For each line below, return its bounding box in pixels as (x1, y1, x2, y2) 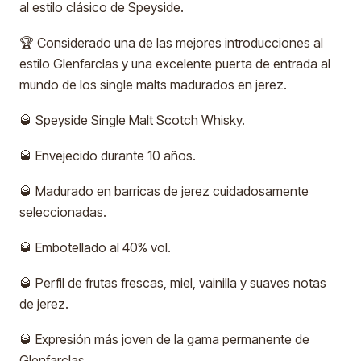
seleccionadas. (19, 204, 106, 220)
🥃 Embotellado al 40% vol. (19, 239, 171, 255)
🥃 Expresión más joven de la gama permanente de (19, 331, 309, 347)
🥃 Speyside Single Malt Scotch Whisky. (19, 112, 245, 128)
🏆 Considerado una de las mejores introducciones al (19, 35, 323, 51)
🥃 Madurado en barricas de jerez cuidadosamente (19, 183, 309, 199)
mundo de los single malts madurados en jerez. (19, 77, 287, 93)
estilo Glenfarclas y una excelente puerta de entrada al (19, 56, 330, 72)
